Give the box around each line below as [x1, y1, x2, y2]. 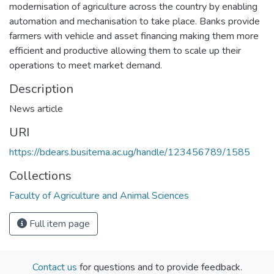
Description [9, 80, 73, 97]
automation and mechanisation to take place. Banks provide [9, 14, 260, 28]
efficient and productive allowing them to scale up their [9, 43, 241, 57]
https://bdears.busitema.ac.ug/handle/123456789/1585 [9, 145, 250, 159]
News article [9, 102, 63, 116]
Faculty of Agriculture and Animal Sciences [9, 188, 189, 202]
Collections [9, 167, 72, 184]
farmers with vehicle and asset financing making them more [9, 29, 259, 43]
